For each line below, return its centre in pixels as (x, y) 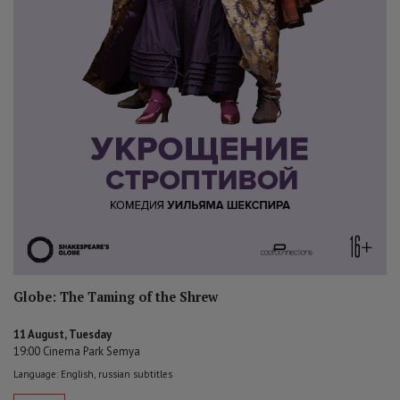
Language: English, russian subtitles (93, 374)
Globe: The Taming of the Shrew (116, 296)
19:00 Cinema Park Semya (77, 351)
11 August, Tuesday (62, 334)
